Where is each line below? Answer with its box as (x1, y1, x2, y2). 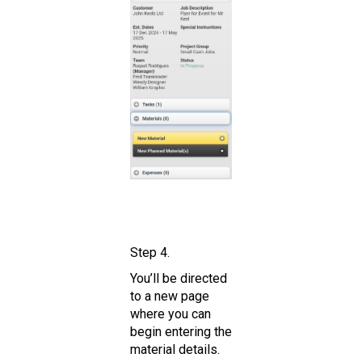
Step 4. (130, 244, 170, 260)
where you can (130, 305, 211, 322)
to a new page (130, 288, 209, 304)
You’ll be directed (130, 270, 227, 286)
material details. (130, 341, 226, 357)
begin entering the (130, 323, 232, 339)
